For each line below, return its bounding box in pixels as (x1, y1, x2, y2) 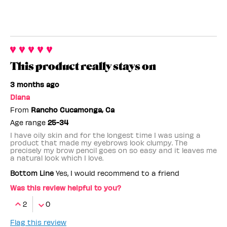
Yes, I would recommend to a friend (54, 169, 179, 178)
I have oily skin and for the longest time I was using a (10, 131, 201, 140)
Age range (10, 118, 48, 127)
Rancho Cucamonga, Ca (31, 105, 115, 115)
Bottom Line (10, 169, 54, 178)
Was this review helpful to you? (10, 183, 121, 193)
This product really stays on (10, 60, 156, 73)
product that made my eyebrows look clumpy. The (10, 138, 187, 147)
